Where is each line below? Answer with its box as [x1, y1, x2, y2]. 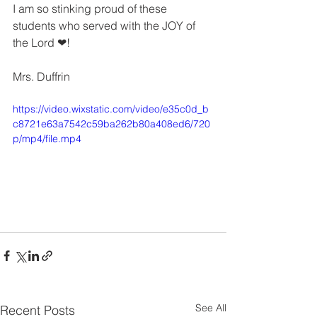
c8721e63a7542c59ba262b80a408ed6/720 [13, 117, 210, 130]
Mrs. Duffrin [13, 69, 70, 83]
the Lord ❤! [13, 35, 70, 50]
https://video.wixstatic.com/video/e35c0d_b [13, 103, 209, 115]
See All [195, 301, 226, 314]
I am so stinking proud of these [13, 1, 170, 16]
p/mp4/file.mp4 [13, 132, 81, 145]
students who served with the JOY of [13, 18, 198, 33]
